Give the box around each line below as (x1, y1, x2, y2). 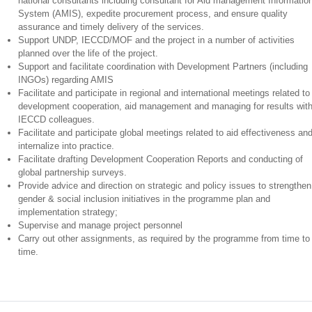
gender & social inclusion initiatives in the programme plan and (17, 194, 270, 204)
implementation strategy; (17, 207, 118, 217)
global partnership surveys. (17, 167, 127, 178)
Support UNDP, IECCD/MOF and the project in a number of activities (17, 35, 295, 45)
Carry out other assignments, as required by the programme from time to (17, 233, 310, 244)
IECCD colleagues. (17, 114, 95, 125)
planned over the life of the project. (17, 48, 158, 58)
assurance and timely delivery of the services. (17, 22, 204, 32)
